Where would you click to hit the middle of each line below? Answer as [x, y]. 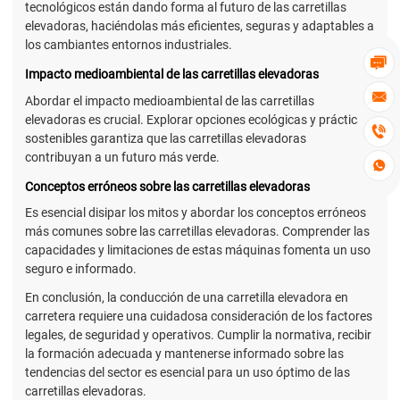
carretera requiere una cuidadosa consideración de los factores [199, 317]
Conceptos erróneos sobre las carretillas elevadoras [167, 186]
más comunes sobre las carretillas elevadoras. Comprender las [197, 231]
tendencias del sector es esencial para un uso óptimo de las [187, 373]
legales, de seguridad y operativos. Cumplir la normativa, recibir [198, 335]
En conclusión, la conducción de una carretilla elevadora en [187, 298]
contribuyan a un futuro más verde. [122, 157]
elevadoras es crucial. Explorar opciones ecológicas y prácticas [198, 119]
